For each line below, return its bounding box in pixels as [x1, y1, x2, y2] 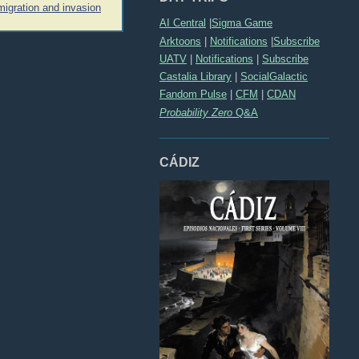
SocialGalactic [240, 71, 308, 83]
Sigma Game [212, 17, 272, 30]
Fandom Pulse [159, 88, 227, 101]
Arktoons [159, 34, 201, 47]
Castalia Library [159, 71, 232, 83]
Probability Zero [159, 106, 232, 119]
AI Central [159, 17, 206, 30]
